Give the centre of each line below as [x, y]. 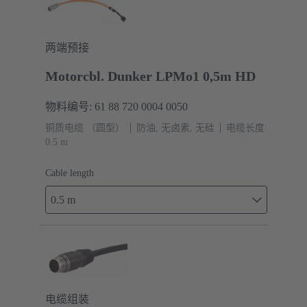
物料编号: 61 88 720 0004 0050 [116, 106]
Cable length [70, 173]
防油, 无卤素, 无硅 [175, 127]
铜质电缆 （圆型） [85, 127]
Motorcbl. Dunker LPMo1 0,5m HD [150, 76]
